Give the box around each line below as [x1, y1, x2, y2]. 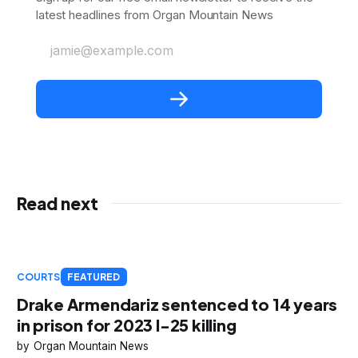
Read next [16, 193, 98, 215]
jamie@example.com [50, 42, 173, 59]
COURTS [16, 271, 61, 284]
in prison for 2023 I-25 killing [16, 315, 237, 336]
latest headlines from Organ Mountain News [35, 7, 273, 23]
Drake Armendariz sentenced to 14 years [16, 294, 338, 315]
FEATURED [66, 271, 121, 284]
